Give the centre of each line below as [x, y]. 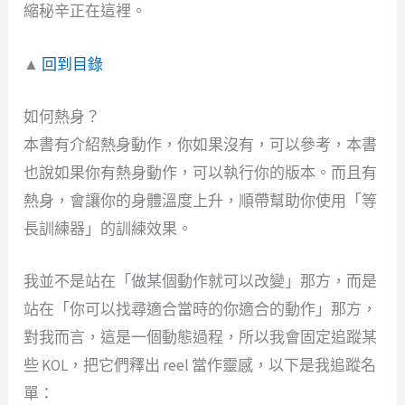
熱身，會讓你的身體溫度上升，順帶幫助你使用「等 [201, 200]
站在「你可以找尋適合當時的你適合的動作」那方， [201, 309]
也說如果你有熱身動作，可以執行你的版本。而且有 [201, 172]
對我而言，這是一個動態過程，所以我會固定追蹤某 [201, 337]
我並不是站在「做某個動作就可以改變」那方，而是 [201, 281]
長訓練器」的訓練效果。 [108, 228]
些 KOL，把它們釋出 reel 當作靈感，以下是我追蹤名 [200, 365]
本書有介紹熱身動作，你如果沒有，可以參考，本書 [201, 144]
